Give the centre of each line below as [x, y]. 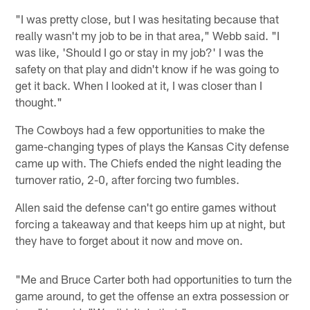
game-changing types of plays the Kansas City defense [153, 146]
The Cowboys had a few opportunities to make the [140, 130]
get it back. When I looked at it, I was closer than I [139, 85]
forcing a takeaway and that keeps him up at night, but [151, 224]
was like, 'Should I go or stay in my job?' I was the [140, 52]
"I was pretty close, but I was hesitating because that [147, 19]
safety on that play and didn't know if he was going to [147, 69]
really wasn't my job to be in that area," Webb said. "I [148, 36]
